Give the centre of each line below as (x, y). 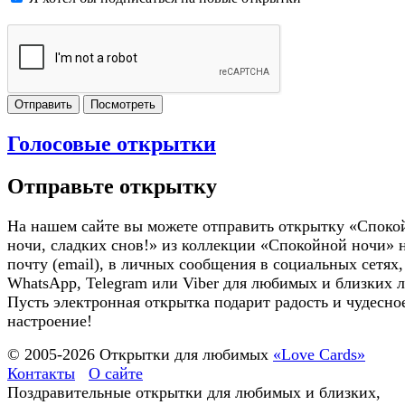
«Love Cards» (319, 354)
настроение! (50, 320)
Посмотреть (123, 105)
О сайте (116, 373)
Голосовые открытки (112, 144)
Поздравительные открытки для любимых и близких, (194, 392)
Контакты (41, 373)
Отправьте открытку (112, 186)
